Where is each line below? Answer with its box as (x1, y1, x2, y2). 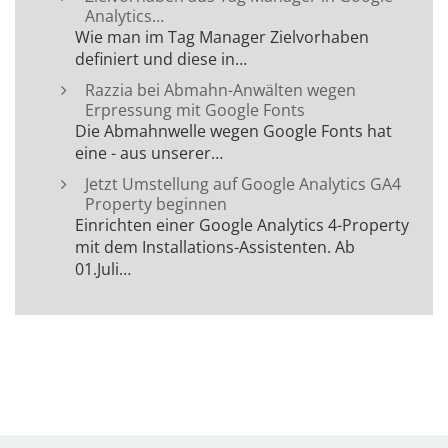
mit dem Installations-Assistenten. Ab (75, 236, 355, 259)
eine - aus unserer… (75, 142, 223, 165)
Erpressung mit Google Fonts (85, 99, 305, 122)
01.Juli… (75, 258, 131, 281)
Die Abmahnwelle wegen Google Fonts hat (75, 120, 392, 143)
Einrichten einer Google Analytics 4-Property (75, 214, 409, 237)
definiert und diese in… (75, 48, 247, 71)
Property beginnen (85, 193, 227, 216)
